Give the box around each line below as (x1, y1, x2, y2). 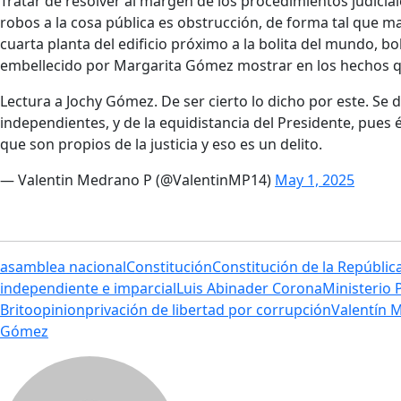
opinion (33, 300, 85, 320)
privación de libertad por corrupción (85, 300, 331, 320)
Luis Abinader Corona (176, 278, 322, 299)
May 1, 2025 (275, 170, 354, 191)
